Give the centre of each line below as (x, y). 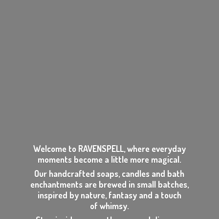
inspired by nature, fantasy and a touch (109, 195)
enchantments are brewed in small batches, (109, 185)
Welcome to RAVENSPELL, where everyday (109, 149)
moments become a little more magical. (109, 160)
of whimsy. (109, 206)
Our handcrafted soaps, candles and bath (109, 174)
